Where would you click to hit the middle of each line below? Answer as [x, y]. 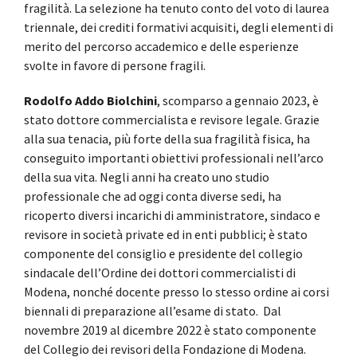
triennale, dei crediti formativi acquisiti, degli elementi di [178, 27]
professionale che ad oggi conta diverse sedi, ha [153, 196]
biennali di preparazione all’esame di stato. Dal [153, 310]
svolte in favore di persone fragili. [115, 65]
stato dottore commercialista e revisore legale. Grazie [172, 119]
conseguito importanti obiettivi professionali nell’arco [174, 157]
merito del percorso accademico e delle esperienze [161, 46]
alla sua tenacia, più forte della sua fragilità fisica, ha [167, 138]
